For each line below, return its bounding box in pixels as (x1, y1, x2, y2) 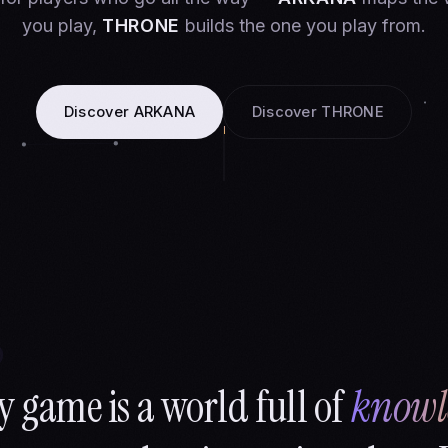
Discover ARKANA (63, 102, 196, 121)
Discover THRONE (251, 102, 385, 121)
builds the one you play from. (180, 15, 427, 37)
